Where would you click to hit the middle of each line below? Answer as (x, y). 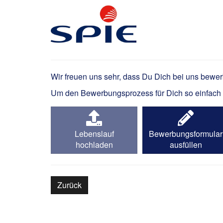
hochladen (94, 145)
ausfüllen (186, 145)
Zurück (69, 185)
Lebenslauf (94, 134)
